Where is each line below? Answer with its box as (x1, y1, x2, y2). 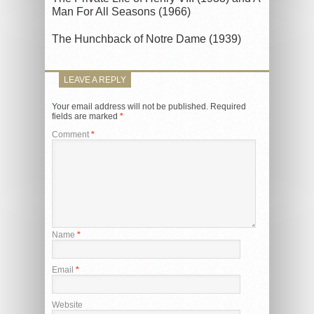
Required (210, 101, 246, 111)
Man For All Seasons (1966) (52, 5, 191, 18)
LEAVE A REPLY (64, 74, 126, 85)
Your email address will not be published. (52, 101, 208, 111)
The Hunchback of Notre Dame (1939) (52, 32, 241, 45)
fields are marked (52, 111, 120, 121)
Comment (52, 129, 91, 139)
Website (52, 299, 83, 310)
